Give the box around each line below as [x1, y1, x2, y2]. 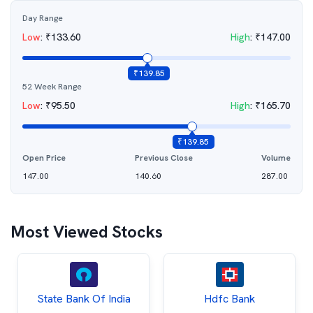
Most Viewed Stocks [10, 221, 163, 242]
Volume [261, 152, 291, 163]
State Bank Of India [36, 291, 131, 306]
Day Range [22, 13, 63, 24]
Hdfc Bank [204, 291, 255, 306]
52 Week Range [22, 81, 82, 92]
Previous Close [134, 152, 193, 163]
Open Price [22, 152, 66, 163]
